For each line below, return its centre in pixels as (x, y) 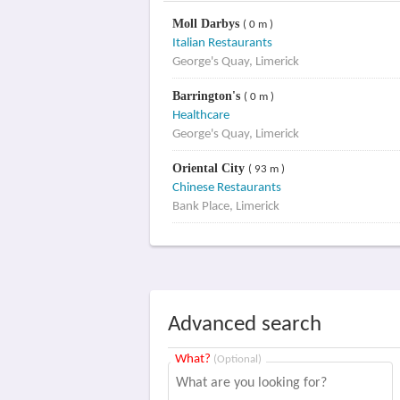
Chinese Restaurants (226, 188)
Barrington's (208, 96)
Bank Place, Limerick (225, 207)
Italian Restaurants (222, 43)
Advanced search (245, 325)
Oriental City (210, 168)
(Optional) (237, 359)
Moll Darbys (207, 24)
